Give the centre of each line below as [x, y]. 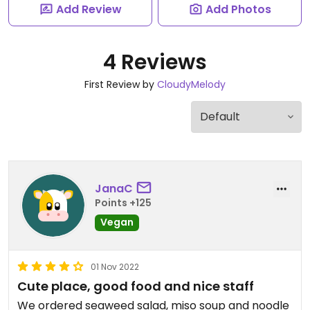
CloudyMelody [191, 84]
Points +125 [123, 202]
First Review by [121, 84]
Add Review [89, 9]
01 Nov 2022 [115, 267]
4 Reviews [155, 62]
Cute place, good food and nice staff [136, 286]
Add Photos [238, 9]
